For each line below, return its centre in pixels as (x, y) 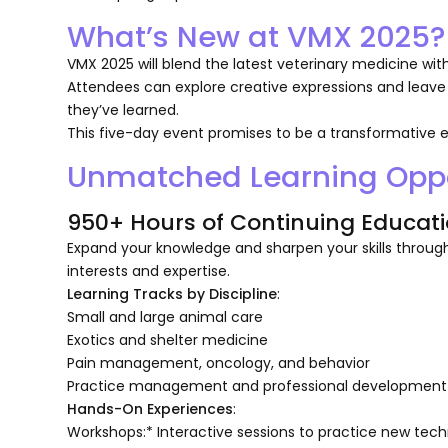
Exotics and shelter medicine (168, 339)
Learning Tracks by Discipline (172, 293)
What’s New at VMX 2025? (256, 36)
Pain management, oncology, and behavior (219, 362)
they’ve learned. (125, 109)
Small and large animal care (165, 316)
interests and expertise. (149, 270)
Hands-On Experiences (150, 408)
